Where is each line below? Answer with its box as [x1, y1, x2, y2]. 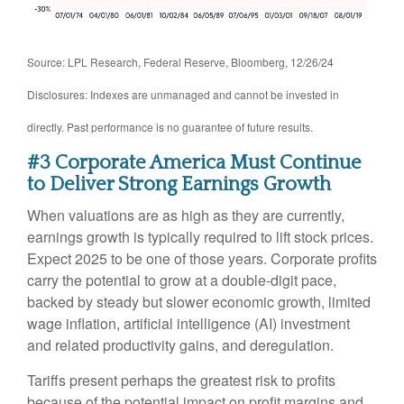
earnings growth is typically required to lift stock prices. [27, 226, 373, 248]
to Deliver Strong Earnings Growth [27, 173, 331, 197]
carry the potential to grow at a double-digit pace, [27, 270, 336, 291]
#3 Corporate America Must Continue [27, 151, 362, 175]
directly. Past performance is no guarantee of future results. [27, 119, 313, 135]
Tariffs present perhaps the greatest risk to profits [27, 370, 335, 391]
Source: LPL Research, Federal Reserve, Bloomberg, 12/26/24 [27, 54, 334, 70]
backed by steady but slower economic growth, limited [27, 291, 371, 313]
